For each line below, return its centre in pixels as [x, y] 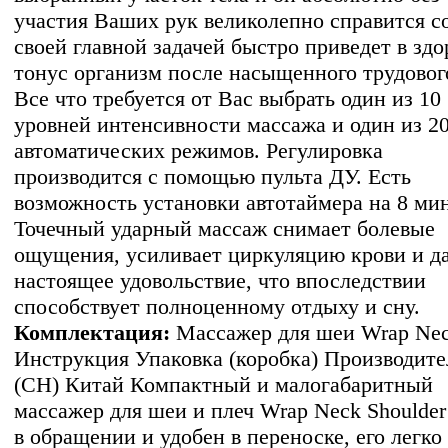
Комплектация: [92, 332]
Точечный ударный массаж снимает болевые [224, 228]
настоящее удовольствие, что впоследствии [220, 280]
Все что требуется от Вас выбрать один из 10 [227, 98]
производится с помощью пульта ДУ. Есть [212, 176]
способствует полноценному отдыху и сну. [217, 306]
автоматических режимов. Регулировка [198, 150]
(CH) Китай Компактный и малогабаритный [223, 384]
